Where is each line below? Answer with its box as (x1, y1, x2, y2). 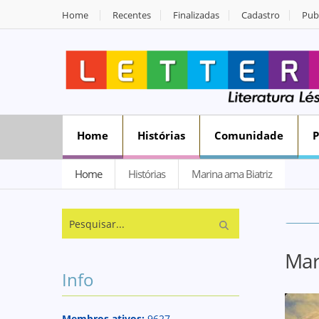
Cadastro (241, 9, 280, 21)
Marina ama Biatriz (192, 167, 272, 181)
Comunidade (214, 128, 283, 142)
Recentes (113, 9, 151, 21)
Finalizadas (173, 9, 219, 21)
